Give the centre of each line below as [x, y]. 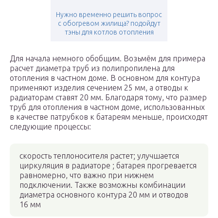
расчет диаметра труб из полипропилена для [92, 68]
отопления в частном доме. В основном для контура [105, 78]
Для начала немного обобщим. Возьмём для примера [108, 58]
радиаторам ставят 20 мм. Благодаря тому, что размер [108, 97]
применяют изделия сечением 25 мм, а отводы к [99, 88]
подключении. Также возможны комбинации [102, 185]
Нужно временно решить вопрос [109, 15]
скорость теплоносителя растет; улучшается [99, 156]
